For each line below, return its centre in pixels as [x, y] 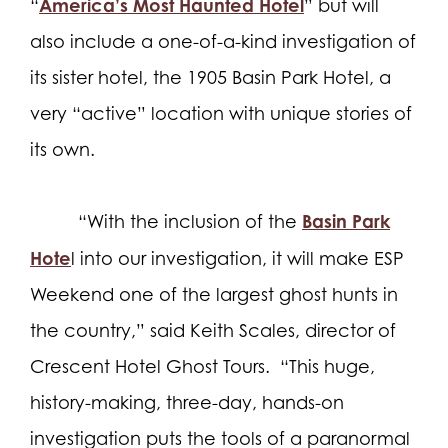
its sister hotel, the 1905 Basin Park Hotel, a [210, 77]
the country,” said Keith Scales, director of [213, 330]
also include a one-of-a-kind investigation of [223, 41]
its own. [62, 149]
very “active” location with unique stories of [221, 113]
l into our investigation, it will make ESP [237, 258]
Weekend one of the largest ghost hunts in [214, 294]
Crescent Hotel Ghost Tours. [150, 366]
